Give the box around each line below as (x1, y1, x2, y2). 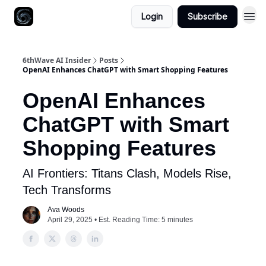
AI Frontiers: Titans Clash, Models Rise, (23, 167, 232, 180)
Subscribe (188, 11, 227, 21)
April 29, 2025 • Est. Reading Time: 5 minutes (47, 216, 193, 224)
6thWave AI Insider (23, 55, 91, 65)
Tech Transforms (23, 183, 111, 197)
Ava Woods (47, 205, 84, 214)
